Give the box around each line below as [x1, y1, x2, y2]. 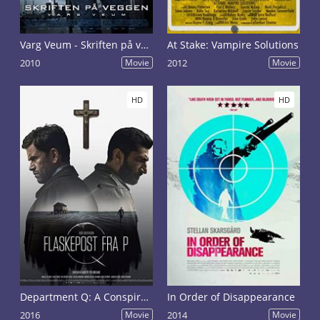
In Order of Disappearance [167, 290, 296, 304]
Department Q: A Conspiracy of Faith [141, 290, 149, 304]
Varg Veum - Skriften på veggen [141, 38, 149, 51]
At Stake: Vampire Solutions [167, 38, 299, 51]
